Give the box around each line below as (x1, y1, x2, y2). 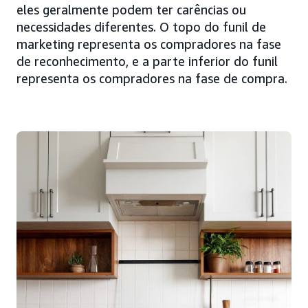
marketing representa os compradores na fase (16, 36, 281, 52)
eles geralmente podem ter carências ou (16, 1, 246, 17)
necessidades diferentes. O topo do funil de (16, 19, 266, 34)
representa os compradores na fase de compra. (16, 70, 287, 86)
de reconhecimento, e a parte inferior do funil (16, 53, 278, 69)
